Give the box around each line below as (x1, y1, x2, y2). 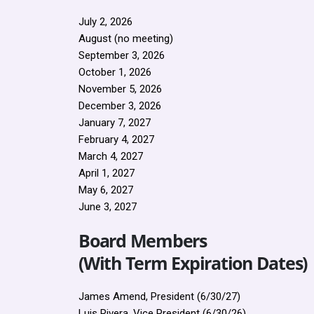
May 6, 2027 (78, 184, 133, 196)
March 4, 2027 (78, 150, 143, 163)
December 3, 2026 (78, 100, 161, 112)
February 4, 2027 (78, 133, 154, 146)
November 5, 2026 (78, 83, 162, 95)
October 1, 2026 (78, 66, 151, 78)
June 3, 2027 (78, 200, 137, 213)
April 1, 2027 (78, 167, 135, 179)
